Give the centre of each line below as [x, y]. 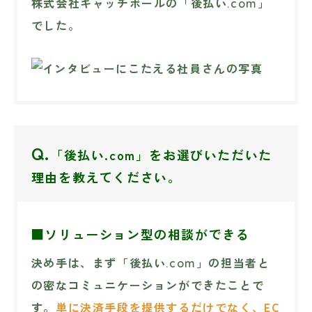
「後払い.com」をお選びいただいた [161, 155]
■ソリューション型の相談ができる [140, 234]
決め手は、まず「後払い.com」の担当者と [150, 264]
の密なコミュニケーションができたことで [148, 286]
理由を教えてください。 [106, 177]
